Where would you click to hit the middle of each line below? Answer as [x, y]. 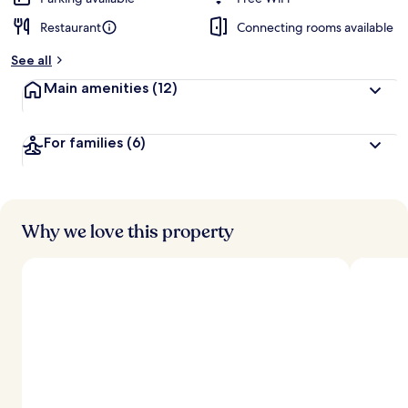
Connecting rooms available [315, 27]
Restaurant [71, 27]
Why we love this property [128, 232]
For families [83, 143]
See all [31, 60]
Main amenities [96, 88]
